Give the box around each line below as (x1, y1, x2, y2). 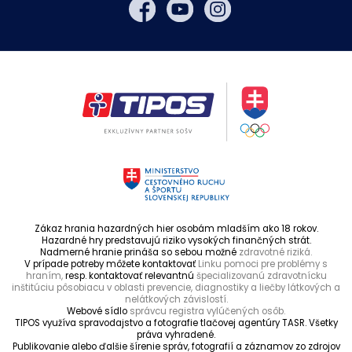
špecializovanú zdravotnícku (196, 269, 327, 282)
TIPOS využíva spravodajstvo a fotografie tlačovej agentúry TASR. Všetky (14, 316, 338, 329)
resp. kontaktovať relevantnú (62, 269, 196, 282)
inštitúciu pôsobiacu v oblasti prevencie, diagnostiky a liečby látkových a (12, 280, 340, 294)
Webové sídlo (67, 304, 130, 317)
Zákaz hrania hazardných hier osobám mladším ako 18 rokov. (34, 222, 318, 235)
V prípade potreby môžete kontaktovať (24, 257, 198, 270)
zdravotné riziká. (239, 245, 312, 258)
